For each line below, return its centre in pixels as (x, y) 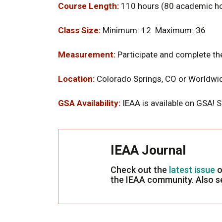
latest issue (192, 170)
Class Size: (79, 30)
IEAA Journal (148, 150)
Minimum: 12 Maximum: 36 (153, 30)
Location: (76, 79)
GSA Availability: (89, 103)
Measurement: (87, 55)
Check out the (140, 170)
